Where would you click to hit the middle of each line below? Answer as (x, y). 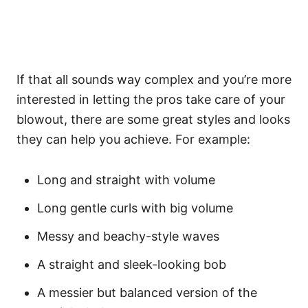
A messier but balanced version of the (147, 293)
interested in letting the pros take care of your (151, 99)
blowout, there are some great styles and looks (153, 119)
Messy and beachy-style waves (128, 236)
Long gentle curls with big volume (135, 208)
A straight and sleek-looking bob (132, 264)
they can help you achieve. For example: (133, 139)
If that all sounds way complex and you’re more (154, 79)
